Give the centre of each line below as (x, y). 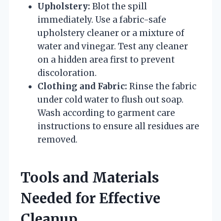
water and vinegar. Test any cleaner (113, 46)
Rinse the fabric (162, 86)
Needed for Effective (91, 198)
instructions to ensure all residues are (118, 126)
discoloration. (67, 73)
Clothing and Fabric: (82, 86)
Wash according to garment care (106, 113)
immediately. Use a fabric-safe (102, 19)
